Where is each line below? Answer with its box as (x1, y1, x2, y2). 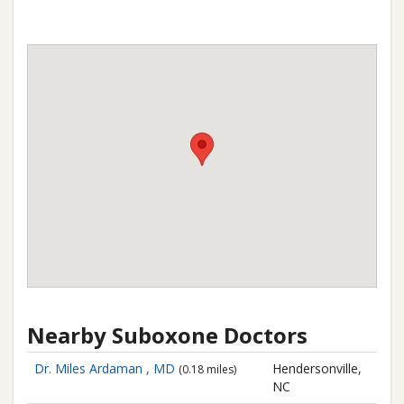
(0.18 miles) (179, 362, 236, 377)
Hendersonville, (272, 360, 362, 377)
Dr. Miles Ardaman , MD (34, 360, 175, 377)
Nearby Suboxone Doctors (27, 320, 308, 350)
